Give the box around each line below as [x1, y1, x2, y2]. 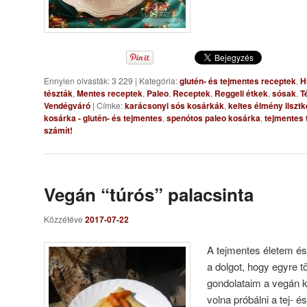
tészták [44, 87, 73, 100]
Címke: [97, 99, 123, 112]
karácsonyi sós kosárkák [125, 99, 224, 112]
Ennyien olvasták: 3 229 [44, 75, 135, 87]
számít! [44, 124, 73, 137]
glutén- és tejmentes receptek [180, 75, 296, 88]
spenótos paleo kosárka [167, 112, 260, 125]
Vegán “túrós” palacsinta [44, 181, 254, 207]
